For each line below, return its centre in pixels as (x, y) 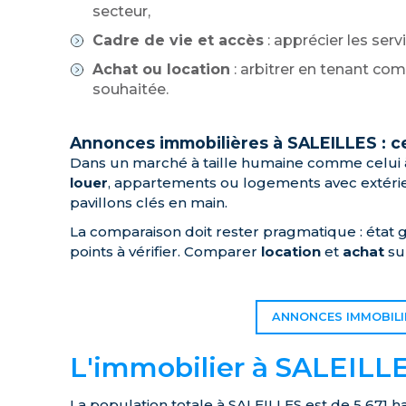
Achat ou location (161, 69)
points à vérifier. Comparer (165, 251)
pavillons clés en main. (149, 203)
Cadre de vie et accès (178, 40)
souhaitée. (130, 89)
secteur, (121, 11)
